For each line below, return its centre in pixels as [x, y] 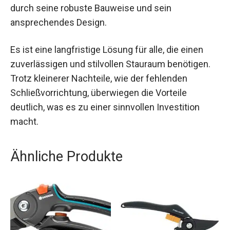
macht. [24, 122]
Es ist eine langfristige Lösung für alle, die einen [107, 50]
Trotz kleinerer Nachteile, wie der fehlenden [99, 79]
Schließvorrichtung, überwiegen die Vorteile [99, 93]
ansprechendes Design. [59, 23]
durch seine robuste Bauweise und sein [91, 8]
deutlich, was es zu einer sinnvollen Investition [105, 107]
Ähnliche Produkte [66, 157]
